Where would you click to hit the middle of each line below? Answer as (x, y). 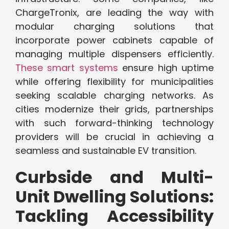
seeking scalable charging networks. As (114, 96)
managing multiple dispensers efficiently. (114, 54)
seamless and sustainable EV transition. (106, 151)
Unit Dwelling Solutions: (114, 197)
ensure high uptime (166, 68)
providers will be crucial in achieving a (114, 137)
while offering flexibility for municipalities (114, 82)
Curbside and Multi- (114, 177)
